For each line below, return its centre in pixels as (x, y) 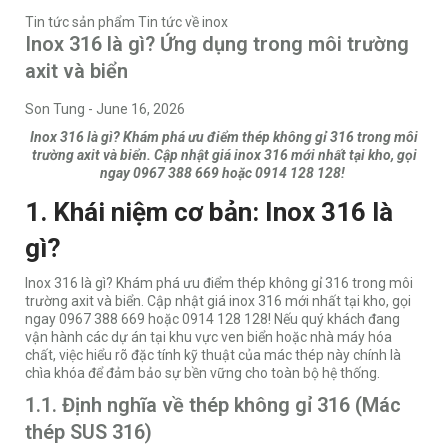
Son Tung (55, 109)
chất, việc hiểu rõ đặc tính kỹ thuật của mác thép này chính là (213, 355)
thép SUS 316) (88, 432)
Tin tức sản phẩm (80, 22)
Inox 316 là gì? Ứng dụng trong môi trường (217, 44)
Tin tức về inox (183, 22)
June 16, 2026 (140, 109)
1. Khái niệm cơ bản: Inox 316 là (209, 212)
